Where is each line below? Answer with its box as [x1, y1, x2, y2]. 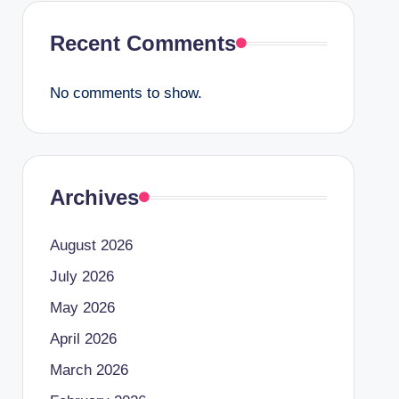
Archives [49, 185, 139, 209]
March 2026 [49, 362, 128, 379]
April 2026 [49, 330, 117, 347]
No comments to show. [49, 85, 202, 102]
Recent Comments [49, 31, 236, 55]
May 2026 [49, 299, 115, 316]
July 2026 [49, 268, 114, 285]
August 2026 [49, 237, 133, 254]
